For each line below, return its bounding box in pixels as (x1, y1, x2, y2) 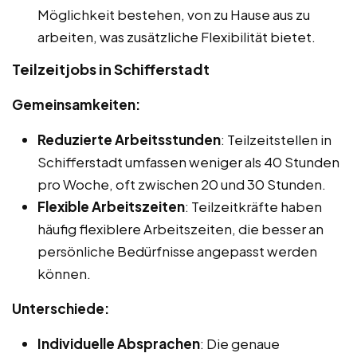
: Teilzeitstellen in (221, 131, 331, 149)
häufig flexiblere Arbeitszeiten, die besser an (37, 220, 324, 238)
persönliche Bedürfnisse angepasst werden (37, 242, 317, 261)
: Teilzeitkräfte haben (185, 198, 322, 216)
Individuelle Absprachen (37, 335, 200, 353)
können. (37, 265, 91, 283)
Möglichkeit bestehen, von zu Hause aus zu (37, 6, 310, 24)
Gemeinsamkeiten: (12, 96, 140, 114)
